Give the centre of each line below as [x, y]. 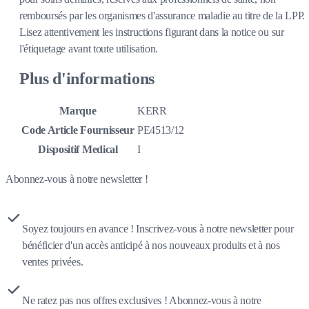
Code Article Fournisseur [78, 130]
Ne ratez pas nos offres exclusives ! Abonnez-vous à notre [142, 301]
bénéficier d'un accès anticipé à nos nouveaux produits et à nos [151, 246]
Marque [78, 111]
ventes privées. [53, 262]
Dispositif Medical [78, 150]
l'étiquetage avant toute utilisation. [89, 48]
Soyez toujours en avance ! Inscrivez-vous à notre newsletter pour [158, 229]
